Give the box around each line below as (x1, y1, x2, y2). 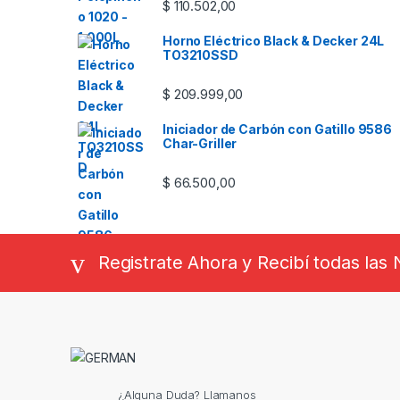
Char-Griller (162, 135, 237, 151)
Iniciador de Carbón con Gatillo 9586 (162, 121, 392, 137)
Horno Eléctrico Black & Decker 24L (162, 32, 385, 48)
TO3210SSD (162, 46, 238, 62)
